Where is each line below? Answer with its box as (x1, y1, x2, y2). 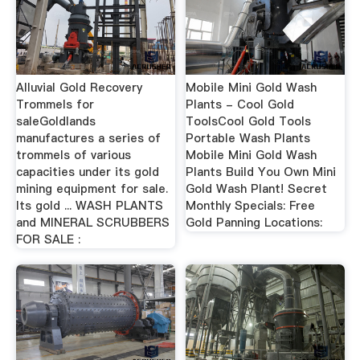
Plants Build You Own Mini (186, 164, 337, 181)
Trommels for (15, 96, 94, 113)
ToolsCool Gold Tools (186, 113, 312, 130)
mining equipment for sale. (15, 181, 168, 198)
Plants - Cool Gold (186, 96, 295, 113)
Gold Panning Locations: (186, 215, 323, 231)
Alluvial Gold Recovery (15, 80, 142, 96)
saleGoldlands (15, 113, 96, 130)
